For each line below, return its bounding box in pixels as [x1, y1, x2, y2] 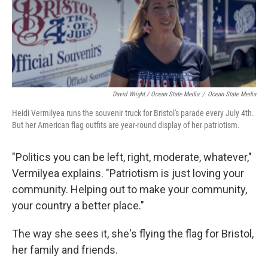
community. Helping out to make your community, [12, 183, 247, 196]
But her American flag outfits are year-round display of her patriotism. [12, 120, 240, 130]
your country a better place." [12, 199, 144, 212]
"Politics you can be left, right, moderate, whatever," [12, 151, 252, 164]
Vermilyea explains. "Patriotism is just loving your [12, 167, 244, 180]
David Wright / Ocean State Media [112, 90, 199, 99]
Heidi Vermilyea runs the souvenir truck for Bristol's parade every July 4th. [12, 108, 254, 118]
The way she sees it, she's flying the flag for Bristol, [12, 227, 254, 240]
